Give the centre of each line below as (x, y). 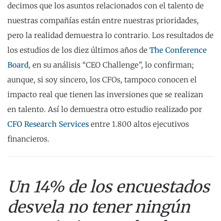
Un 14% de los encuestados (109, 187)
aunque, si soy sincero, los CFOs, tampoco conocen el (102, 80)
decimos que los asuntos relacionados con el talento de (106, 6)
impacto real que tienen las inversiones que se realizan (105, 95)
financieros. (28, 139)
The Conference (178, 50)
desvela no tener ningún (99, 207)
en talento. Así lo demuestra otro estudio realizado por (105, 110)
